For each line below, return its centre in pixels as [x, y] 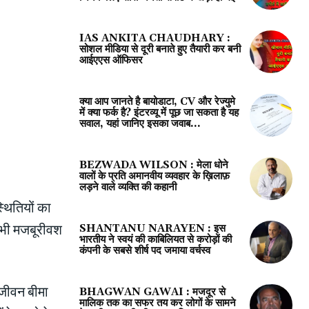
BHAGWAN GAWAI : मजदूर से [152, 292]
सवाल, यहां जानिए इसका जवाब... [140, 124]
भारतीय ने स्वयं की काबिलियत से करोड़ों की [155, 239]
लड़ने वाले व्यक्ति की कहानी [128, 187]
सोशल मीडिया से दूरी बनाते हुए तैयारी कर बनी [160, 50]
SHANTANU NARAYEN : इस [152, 228]
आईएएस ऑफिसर [111, 61]
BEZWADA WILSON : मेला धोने [153, 165]
